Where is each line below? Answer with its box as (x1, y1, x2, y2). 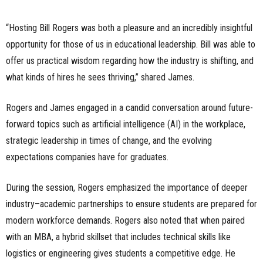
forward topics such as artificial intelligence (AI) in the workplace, (6, 119, 245, 130)
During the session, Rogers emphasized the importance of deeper (6, 182, 248, 194)
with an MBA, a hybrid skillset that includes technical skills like (6, 231, 231, 243)
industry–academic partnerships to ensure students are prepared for (6, 198, 257, 210)
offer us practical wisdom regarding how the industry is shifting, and (6, 55, 254, 67)
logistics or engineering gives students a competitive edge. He (6, 248, 235, 259)
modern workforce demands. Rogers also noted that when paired (6, 215, 245, 227)
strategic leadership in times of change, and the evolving (6, 135, 212, 147)
